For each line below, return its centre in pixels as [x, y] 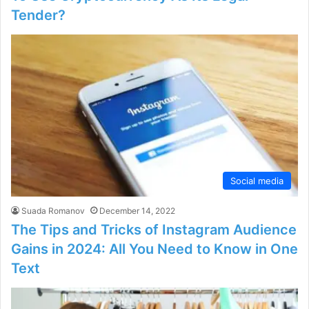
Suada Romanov [53, 210]
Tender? [38, 16]
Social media [257, 180]
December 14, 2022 [137, 210]
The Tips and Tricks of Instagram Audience [154, 229]
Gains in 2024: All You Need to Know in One [154, 249]
